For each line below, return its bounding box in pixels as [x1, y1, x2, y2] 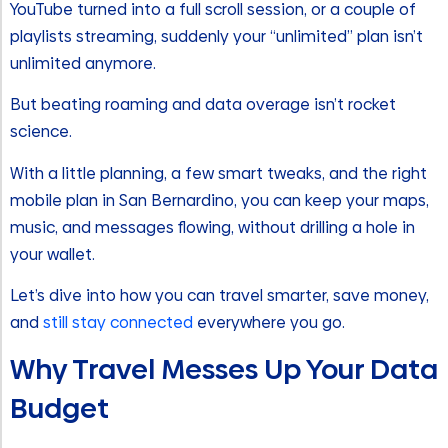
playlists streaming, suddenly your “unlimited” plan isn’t [10, 24, 423, 48]
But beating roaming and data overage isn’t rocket [10, 93, 396, 117]
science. [10, 120, 72, 144]
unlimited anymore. [10, 51, 156, 75]
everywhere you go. [193, 310, 345, 334]
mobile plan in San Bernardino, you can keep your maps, [10, 188, 429, 212]
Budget [10, 389, 109, 429]
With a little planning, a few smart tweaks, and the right [10, 161, 427, 185]
